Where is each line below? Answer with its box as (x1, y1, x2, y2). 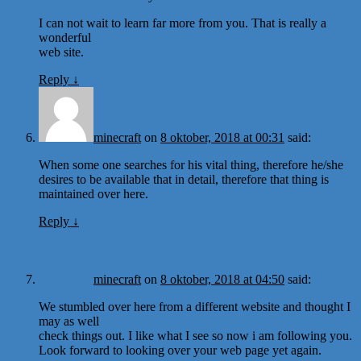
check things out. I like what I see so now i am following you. (39, 328, 352, 342)
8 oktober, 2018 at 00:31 (160, 130, 284, 144)
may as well (39, 313, 99, 328)
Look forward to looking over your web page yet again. (39, 342, 322, 357)
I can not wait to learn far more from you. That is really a (39, 15, 326, 30)
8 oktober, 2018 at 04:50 (160, 272, 284, 286)
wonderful (39, 30, 91, 44)
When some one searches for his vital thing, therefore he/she (39, 157, 343, 172)
